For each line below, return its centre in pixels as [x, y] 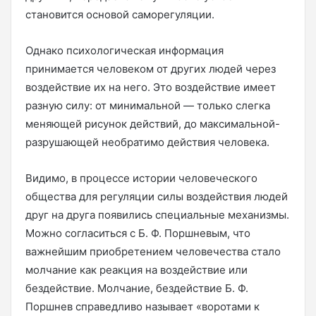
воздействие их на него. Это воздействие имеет [151, 87]
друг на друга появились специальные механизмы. [157, 214]
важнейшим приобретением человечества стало [153, 251]
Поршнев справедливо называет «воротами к [142, 306]
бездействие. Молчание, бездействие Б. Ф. [137, 288]
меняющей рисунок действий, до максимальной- [153, 123]
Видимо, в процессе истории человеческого [141, 178]
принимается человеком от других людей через [151, 68]
